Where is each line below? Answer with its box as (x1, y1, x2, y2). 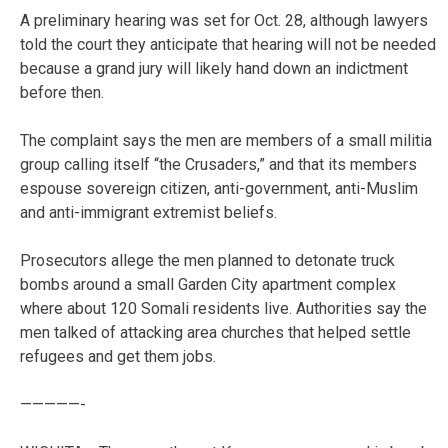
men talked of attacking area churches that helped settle (20, 322, 411, 342)
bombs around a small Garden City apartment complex (20, 274, 396, 294)
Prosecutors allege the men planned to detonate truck (20, 250, 395, 270)
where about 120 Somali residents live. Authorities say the (20, 298, 427, 318)
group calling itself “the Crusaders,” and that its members (20, 154, 417, 174)
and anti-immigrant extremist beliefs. (20, 202, 277, 222)
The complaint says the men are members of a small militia (20, 130, 432, 150)
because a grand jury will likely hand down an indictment (20, 58, 408, 78)
